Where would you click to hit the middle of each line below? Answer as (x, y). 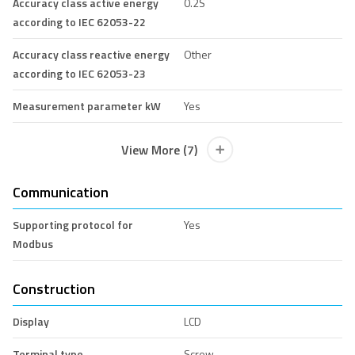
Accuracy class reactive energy (91, 54)
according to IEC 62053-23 (79, 73)
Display (31, 321)
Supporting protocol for (73, 224)
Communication (61, 192)
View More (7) (159, 149)
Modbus (33, 243)
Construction (54, 288)
